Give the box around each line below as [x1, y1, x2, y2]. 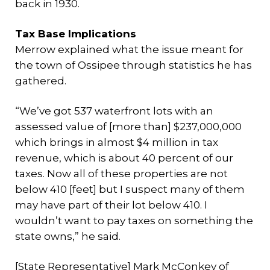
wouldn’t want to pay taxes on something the [15, 215, 253, 227]
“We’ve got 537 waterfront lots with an [15, 105, 213, 117]
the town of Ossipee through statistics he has [15, 59, 252, 71]
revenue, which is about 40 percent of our [15, 152, 233, 164]
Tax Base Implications [15, 28, 136, 40]
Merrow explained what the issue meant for [15, 43, 243, 55]
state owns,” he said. [15, 230, 121, 242]
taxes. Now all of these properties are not [15, 168, 228, 180]
